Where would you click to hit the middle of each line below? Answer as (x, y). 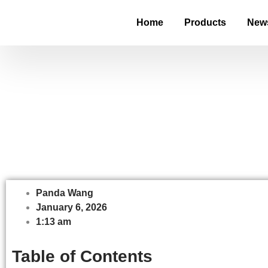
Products (205, 22)
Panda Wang (65, 193)
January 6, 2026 (71, 207)
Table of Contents (82, 256)
